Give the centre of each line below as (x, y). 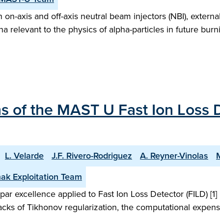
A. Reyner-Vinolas (174, 156)
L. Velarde (24, 156)
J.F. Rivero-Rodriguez (92, 156)
